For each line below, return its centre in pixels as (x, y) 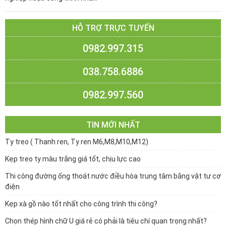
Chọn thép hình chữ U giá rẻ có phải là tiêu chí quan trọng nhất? (106, 221)
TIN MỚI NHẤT (113, 125)
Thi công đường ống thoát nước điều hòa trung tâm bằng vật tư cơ (113, 176)
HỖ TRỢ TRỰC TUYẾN (113, 28)
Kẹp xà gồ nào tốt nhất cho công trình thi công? (81, 204)
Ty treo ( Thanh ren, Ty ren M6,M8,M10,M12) (77, 142)
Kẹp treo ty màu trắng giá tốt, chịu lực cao (73, 159)
